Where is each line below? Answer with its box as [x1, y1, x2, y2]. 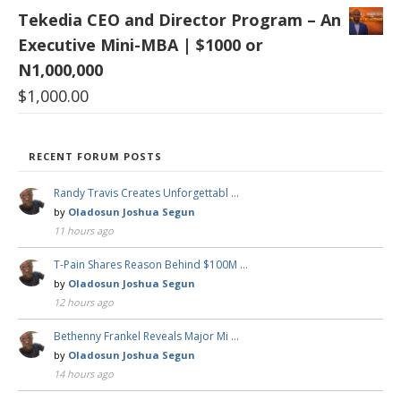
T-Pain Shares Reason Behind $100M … [54, 257, 248, 273]
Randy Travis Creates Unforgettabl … [54, 185, 239, 201]
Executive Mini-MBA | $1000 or [18, 34, 263, 56]
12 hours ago [54, 295, 114, 310]
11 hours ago [54, 224, 114, 238]
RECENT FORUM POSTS [29, 149, 162, 164]
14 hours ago [54, 367, 114, 381]
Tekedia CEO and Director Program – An [18, 9, 341, 31]
